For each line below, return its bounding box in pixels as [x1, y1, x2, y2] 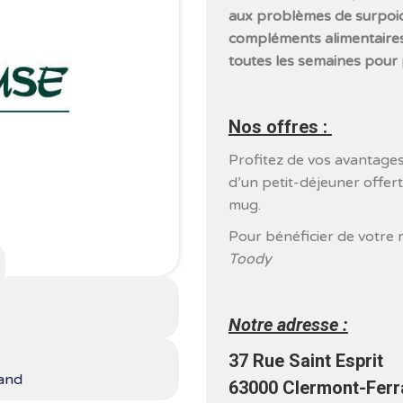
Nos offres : [228, 116, 327, 138]
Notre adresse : [228, 314, 348, 336]
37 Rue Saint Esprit [228, 350, 383, 372]
